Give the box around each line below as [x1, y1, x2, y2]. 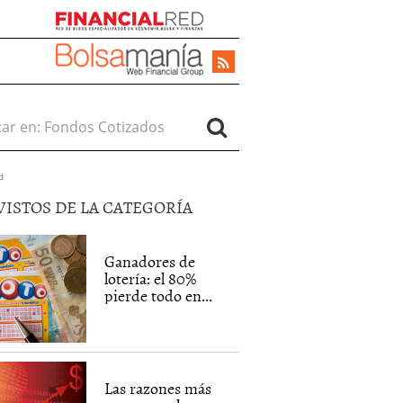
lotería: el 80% [104, 266, 197, 291]
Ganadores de [104, 249, 196, 273]
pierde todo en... [104, 283, 213, 308]
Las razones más [104, 376, 212, 400]
